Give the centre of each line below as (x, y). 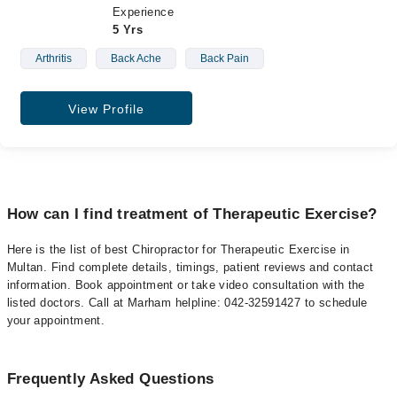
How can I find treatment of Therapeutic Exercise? (192, 214)
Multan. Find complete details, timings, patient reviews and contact (190, 267)
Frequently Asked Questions (110, 379)
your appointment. (56, 320)
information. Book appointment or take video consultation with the (186, 285)
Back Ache (136, 58)
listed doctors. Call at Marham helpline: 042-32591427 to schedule (187, 303)
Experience (143, 12)
